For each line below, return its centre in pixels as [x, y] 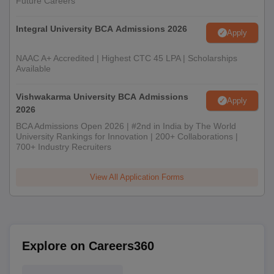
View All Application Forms [137, 177]
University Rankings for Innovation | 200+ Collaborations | [127, 137]
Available [33, 69]
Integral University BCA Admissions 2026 [102, 29]
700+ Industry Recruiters [64, 147]
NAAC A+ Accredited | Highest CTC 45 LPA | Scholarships [127, 58]
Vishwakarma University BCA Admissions [102, 97]
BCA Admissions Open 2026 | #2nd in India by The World [126, 126]
